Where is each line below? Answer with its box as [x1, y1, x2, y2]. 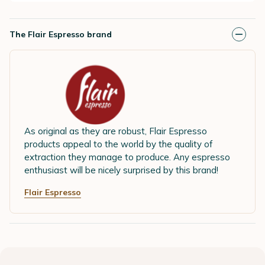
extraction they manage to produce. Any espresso [24, 151, 230, 163]
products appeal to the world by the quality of [24, 138, 212, 150]
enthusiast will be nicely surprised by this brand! [24, 164, 218, 176]
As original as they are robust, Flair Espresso [24, 125, 207, 137]
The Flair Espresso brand [9, 28, 112, 40]
